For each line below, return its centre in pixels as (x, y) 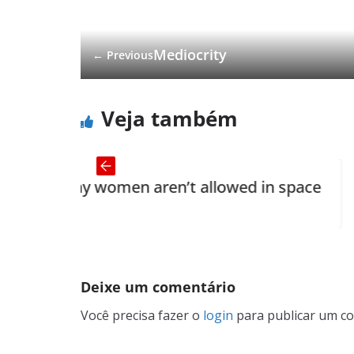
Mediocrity (190, 55)
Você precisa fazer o (142, 316)
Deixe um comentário (158, 287)
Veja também (169, 119)
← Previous (123, 55)
